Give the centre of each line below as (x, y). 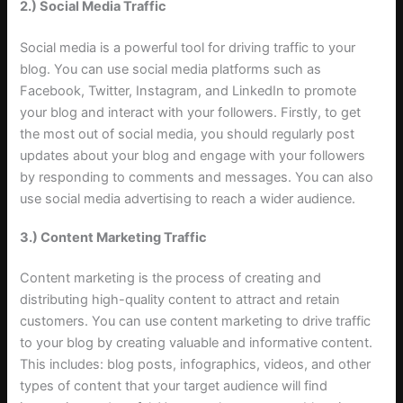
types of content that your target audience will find (174, 386)
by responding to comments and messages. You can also (197, 178)
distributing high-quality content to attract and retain (180, 300)
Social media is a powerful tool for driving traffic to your (188, 48)
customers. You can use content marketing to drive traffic (196, 322)
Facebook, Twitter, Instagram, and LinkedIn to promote (188, 91)
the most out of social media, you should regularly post (188, 134)
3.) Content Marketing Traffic (114, 237)
